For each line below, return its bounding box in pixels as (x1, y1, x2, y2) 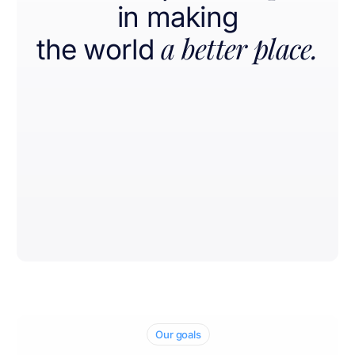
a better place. (161, 29, 319, 67)
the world (36, 32, 154, 67)
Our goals (155, 328, 201, 342)
